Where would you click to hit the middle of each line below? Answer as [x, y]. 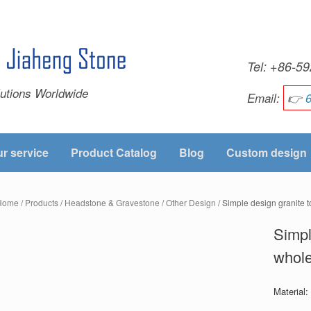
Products [42, 202]
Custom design [267, 152]
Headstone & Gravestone [112, 202]
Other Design [191, 202]
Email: [263, 98]
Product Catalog [114, 152]
